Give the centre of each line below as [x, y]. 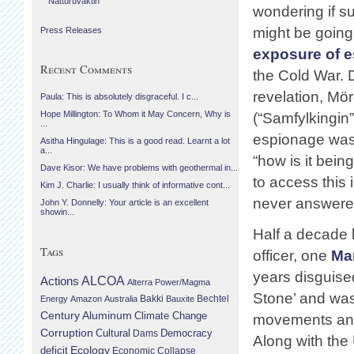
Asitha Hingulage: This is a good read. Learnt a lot [135, 141]
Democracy [186, 333]
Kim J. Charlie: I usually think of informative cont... [135, 185]
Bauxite [180, 298]
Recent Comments [86, 70]
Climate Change [171, 316]
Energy [54, 298]
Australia [121, 298]
